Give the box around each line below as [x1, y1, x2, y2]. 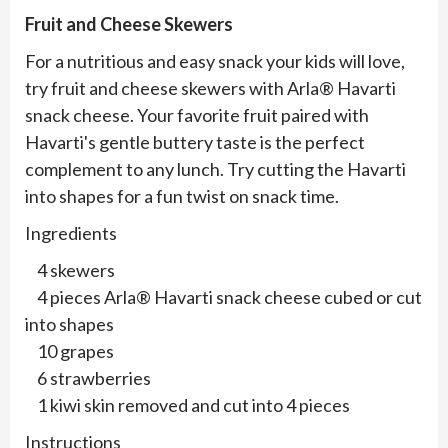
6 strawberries [25, 367, 151, 389]
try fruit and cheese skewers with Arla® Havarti [25, 77, 396, 99]
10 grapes [25, 340, 114, 362]
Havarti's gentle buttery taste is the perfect [25, 131, 365, 153]
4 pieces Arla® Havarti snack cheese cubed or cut [25, 286, 422, 308]
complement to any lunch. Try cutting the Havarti [25, 158, 406, 180]
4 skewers [25, 259, 115, 281]
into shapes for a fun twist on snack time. [25, 185, 339, 207]
